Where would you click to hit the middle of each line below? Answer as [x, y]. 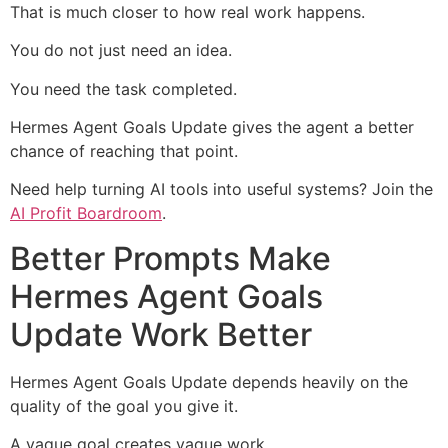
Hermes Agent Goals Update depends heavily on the [209, 381]
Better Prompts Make [170, 258]
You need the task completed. [123, 88]
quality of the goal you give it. [124, 405]
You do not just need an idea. [121, 50]
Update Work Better [161, 334]
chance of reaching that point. [124, 150]
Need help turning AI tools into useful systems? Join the [221, 189]
